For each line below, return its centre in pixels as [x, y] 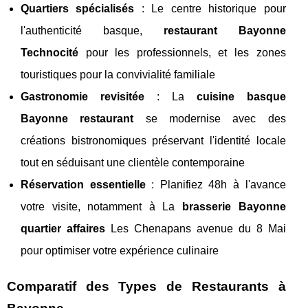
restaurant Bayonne [224, 31]
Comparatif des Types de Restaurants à [146, 287]
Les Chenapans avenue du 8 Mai [195, 229]
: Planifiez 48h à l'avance [216, 185]
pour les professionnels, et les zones [182, 53]
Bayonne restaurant [77, 119]
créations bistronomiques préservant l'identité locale [153, 141]
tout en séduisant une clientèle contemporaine [133, 163]
